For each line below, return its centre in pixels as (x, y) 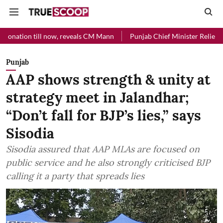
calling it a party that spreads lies (75, 176)
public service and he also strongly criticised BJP (108, 163)
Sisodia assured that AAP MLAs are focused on (103, 149)
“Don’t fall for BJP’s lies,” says (104, 115)
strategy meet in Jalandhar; (97, 98)
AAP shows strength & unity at (108, 80)
